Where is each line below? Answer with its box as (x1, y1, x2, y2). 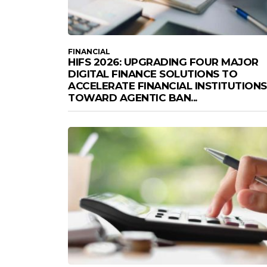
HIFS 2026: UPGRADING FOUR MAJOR (68, 55, 259, 68)
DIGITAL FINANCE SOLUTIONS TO (68, 67, 237, 80)
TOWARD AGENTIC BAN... (68, 91, 197, 104)
